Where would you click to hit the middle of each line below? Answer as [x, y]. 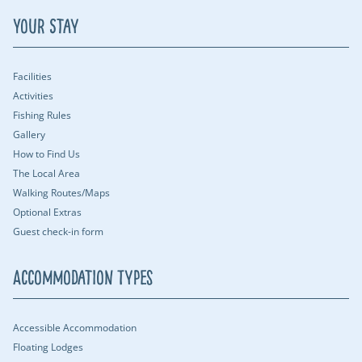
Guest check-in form [58, 232]
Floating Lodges [48, 347]
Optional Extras [47, 212]
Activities [33, 96]
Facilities [32, 76]
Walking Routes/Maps [61, 193]
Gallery [29, 135]
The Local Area [46, 173]
